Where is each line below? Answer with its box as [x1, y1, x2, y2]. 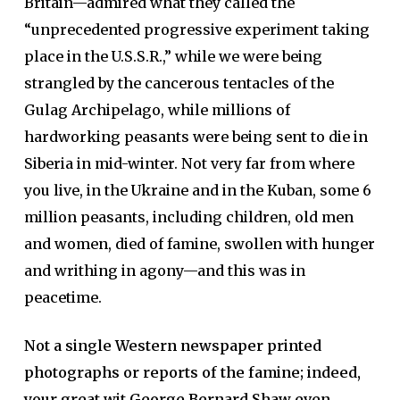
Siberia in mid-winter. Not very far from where [23, 154, 354, 172]
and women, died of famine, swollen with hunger [23, 234, 375, 253]
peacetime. [23, 287, 102, 306]
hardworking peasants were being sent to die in [23, 127, 368, 146]
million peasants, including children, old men [23, 207, 354, 226]
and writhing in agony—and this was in [23, 261, 305, 279]
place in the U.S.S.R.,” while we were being [23, 46, 322, 65]
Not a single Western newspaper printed [23, 336, 321, 354]
